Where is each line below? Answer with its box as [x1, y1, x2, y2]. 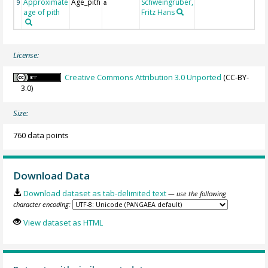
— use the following [167, 189, 226, 199]
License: [13, 50, 39, 61]
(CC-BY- [221, 71, 249, 83]
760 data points [13, 129, 69, 141]
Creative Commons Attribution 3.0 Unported [65, 71, 222, 83]
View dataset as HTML [23, 217, 103, 228]
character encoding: [13, 200, 71, 209]
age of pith [23, 7, 60, 17]
